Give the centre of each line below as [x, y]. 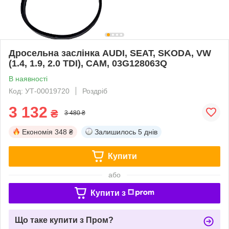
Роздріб [95, 91]
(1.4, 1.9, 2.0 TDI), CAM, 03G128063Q [88, 63]
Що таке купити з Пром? [64, 220]
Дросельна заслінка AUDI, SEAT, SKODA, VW [110, 53]
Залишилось [115, 132]
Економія [37, 132]
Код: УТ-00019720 [39, 91]
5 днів [148, 132]
